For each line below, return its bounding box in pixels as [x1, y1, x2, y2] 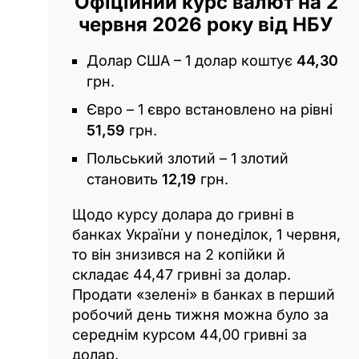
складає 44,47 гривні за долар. [72, 266, 291, 284]
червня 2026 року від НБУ [79, 13, 334, 37]
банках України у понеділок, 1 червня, [72, 226, 341, 244]
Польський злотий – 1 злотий [87, 150, 288, 167]
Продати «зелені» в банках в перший [72, 286, 335, 304]
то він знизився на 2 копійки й [72, 246, 285, 264]
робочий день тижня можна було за [72, 306, 329, 324]
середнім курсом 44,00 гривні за [72, 326, 307, 344]
